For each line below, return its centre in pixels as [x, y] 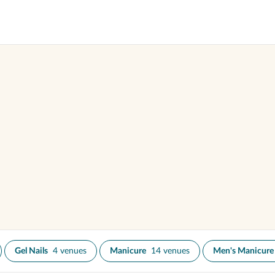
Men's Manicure [243, 251]
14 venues [170, 251]
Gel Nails [31, 251]
